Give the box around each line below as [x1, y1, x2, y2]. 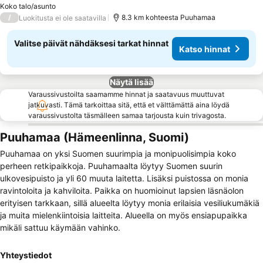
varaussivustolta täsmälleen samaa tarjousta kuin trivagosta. [28, 111, 226, 120]
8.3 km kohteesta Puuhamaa [122, 13, 215, 22]
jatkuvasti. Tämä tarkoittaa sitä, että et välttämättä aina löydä [28, 100, 230, 109]
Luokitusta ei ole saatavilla [19, 13, 106, 22]
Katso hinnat [179, 43, 230, 54]
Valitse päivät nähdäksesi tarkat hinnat [14, 38, 168, 48]
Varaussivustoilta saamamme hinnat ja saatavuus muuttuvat [28, 90, 224, 99]
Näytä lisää [110, 77, 153, 87]
